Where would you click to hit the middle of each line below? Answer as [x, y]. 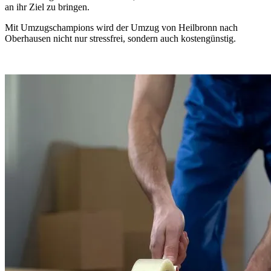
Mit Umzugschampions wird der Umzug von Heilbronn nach [121, 27]
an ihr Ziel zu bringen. [47, 7]
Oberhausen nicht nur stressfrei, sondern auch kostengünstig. [120, 38]
